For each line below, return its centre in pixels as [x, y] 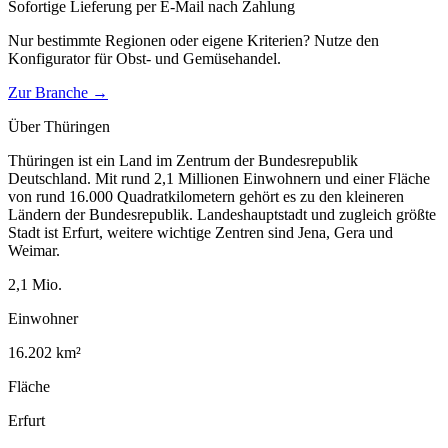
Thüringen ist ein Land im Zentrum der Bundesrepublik [183, 160]
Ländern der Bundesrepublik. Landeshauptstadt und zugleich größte [222, 214]
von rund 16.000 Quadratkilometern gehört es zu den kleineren [206, 196]
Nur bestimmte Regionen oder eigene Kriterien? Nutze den [193, 40]
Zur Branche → [58, 92]
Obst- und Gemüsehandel [196, 58]
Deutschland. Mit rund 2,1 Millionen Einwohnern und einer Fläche [219, 178]
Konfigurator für [62, 58]
